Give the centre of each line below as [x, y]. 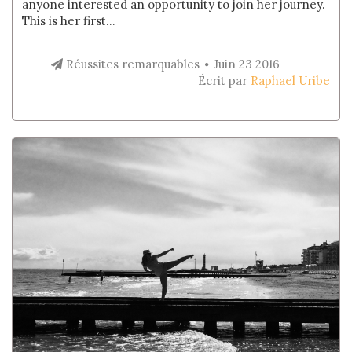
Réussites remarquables [131, 64]
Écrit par [224, 81]
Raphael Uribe [290, 81]
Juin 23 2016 [246, 64]
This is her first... [69, 21]
